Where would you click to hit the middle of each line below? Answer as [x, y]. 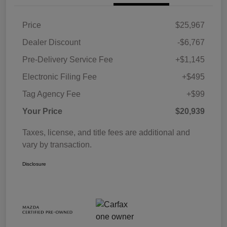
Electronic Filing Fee [60, 77]
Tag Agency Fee [51, 94]
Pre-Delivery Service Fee [68, 60]
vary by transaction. [57, 145]
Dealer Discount [51, 43]
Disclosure [34, 164]
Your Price [42, 111]
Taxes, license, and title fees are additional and [106, 133]
